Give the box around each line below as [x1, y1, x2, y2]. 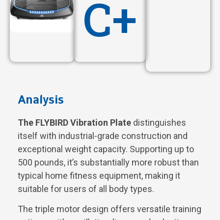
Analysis [18, 91, 64, 109]
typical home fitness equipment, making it [18, 170, 180, 181]
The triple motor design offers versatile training [18, 204, 201, 215]
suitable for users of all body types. [18, 183, 154, 194]
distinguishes [131, 117, 186, 128]
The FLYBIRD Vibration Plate [18, 117, 131, 128]
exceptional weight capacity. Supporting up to [18, 143, 194, 154]
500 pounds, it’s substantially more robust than [18, 157, 199, 167]
